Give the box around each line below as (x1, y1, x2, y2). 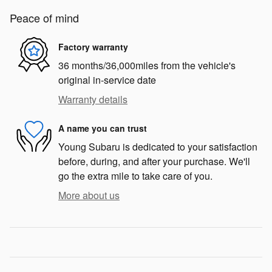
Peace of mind (10, 10, 79, 26)
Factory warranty (58, 40, 128, 53)
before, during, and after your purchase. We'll (58, 154, 250, 169)
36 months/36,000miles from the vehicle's (58, 58, 236, 73)
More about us (58, 188, 120, 203)
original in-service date (58, 73, 156, 87)
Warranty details (58, 92, 127, 107)
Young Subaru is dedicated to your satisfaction (58, 140, 257, 154)
